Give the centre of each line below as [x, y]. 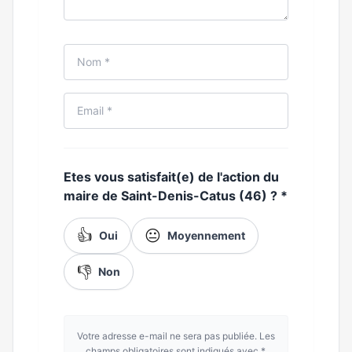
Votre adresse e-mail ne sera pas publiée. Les [176, 336]
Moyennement [206, 235]
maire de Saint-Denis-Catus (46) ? [172, 196]
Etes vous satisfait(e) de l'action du [171, 177]
